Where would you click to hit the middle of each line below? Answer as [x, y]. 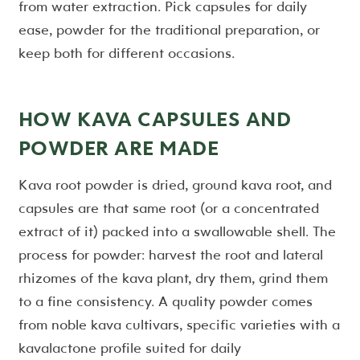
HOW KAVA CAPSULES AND [155, 118]
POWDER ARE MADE [119, 147]
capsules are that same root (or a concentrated [168, 207]
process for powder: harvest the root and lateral [170, 254]
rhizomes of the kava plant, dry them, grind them [173, 277]
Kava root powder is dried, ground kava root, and [175, 184]
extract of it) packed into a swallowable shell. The [177, 231]
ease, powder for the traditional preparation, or [169, 29]
